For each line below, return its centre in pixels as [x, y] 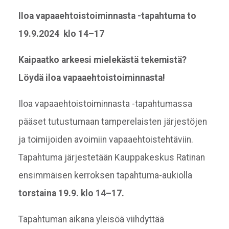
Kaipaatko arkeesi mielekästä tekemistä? [102, 60]
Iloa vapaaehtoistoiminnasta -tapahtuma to [107, 16]
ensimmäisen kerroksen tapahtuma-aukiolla [105, 175]
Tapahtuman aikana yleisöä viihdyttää [91, 219]
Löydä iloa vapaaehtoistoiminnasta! [91, 77]
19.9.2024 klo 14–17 [61, 33]
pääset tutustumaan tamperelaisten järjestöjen [112, 121]
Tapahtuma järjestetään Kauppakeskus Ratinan [111, 157]
